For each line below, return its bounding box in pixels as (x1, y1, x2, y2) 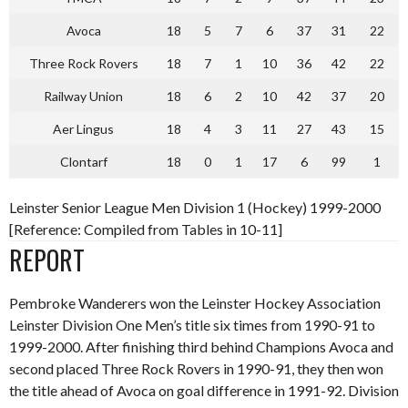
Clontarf (59, 153, 107, 169)
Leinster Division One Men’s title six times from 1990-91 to (9, 315, 375, 333)
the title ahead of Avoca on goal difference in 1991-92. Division (9, 381, 399, 399)
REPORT (9, 240, 85, 279)
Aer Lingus (53, 120, 114, 137)
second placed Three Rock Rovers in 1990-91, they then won (9, 359, 383, 377)
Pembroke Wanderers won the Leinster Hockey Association (9, 293, 381, 311)
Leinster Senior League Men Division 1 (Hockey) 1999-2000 (9, 198, 381, 216)
